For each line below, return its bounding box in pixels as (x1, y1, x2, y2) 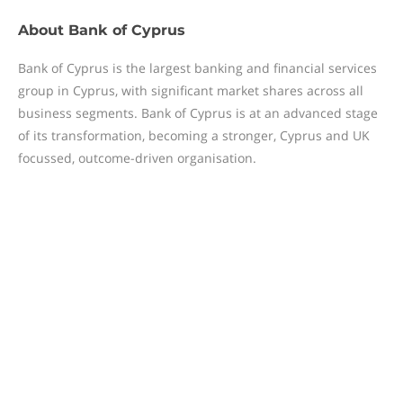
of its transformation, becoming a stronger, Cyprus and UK (18, 127, 370, 144)
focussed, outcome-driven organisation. (18, 149, 256, 166)
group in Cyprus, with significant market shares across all (18, 82, 363, 99)
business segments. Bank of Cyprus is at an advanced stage (18, 104, 378, 121)
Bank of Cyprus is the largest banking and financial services (18, 59, 377, 76)
